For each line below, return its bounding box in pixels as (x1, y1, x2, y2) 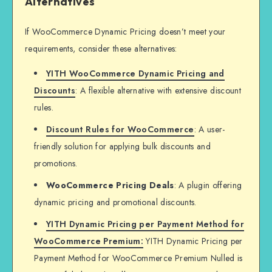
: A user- (194, 123, 225, 136)
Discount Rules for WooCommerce (46, 123, 194, 136)
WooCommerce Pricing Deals (46, 179, 174, 192)
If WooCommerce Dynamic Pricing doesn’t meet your (25, 25, 226, 38)
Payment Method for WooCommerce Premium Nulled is (34, 252, 243, 265)
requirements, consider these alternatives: (25, 42, 177, 55)
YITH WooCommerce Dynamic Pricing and (46, 67, 225, 80)
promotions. (34, 157, 78, 170)
